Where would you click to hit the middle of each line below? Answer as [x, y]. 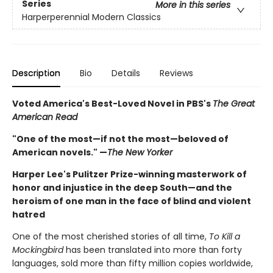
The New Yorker [140, 152]
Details [126, 73]
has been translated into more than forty [153, 250]
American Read [45, 117]
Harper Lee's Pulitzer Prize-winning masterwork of [129, 174]
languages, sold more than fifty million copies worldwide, [133, 263]
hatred [29, 214]
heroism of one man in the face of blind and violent [132, 201]
